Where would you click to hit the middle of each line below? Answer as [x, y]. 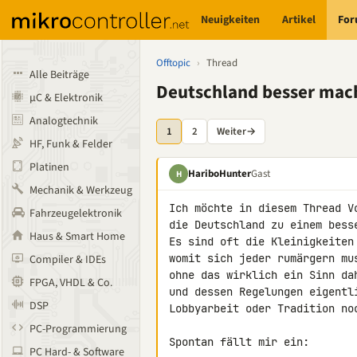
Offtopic [173, 63]
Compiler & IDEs [68, 260]
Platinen [49, 167]
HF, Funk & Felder [71, 144]
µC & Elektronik [66, 98]
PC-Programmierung [78, 329]
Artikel [299, 20]
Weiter [231, 131]
